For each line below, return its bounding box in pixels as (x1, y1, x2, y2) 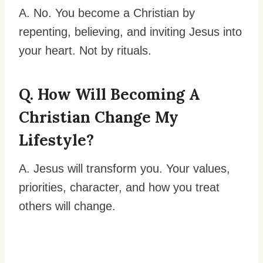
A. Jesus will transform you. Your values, (19, 162, 230, 176)
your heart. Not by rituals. (19, 44, 151, 58)
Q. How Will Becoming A (19, 85, 200, 104)
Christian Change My (19, 107, 178, 127)
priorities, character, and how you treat (19, 181, 220, 194)
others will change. (19, 200, 116, 213)
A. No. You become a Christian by (19, 6, 195, 20)
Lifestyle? (19, 130, 94, 150)
